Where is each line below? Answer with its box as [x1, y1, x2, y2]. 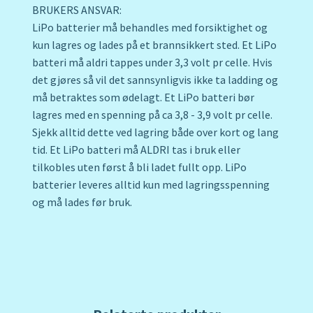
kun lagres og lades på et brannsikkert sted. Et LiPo [32, 38, 277, 52]
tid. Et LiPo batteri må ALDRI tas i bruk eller [32, 143, 240, 157]
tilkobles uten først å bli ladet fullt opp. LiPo [32, 160, 247, 175]
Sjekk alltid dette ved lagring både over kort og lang [32, 125, 279, 140]
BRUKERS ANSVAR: [32, 3, 122, 17]
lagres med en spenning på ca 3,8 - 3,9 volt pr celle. [32, 108, 272, 122]
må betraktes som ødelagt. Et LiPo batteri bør [32, 90, 254, 105]
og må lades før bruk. [32, 195, 132, 210]
